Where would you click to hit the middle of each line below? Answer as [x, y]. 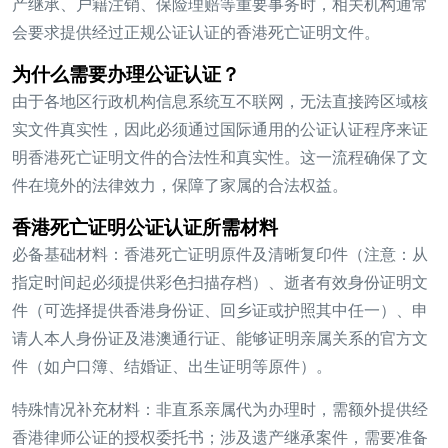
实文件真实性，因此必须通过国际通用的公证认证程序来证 [220, 130]
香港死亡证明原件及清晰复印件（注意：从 [276, 255]
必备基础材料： [68, 255]
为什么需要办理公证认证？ [126, 75]
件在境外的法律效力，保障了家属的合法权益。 [180, 186]
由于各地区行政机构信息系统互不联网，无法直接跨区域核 [220, 102]
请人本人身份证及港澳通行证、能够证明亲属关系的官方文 [220, 339]
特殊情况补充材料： [84, 410]
